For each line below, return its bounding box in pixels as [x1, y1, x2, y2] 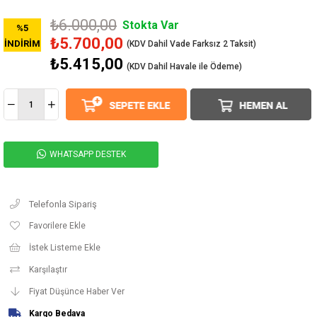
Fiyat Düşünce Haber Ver [29, 286, 125, 296]
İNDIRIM [4, 38, 40, 49]
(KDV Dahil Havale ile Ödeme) [127, 61, 242, 71]
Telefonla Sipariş [29, 198, 97, 209]
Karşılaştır [29, 264, 67, 275]
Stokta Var [122, 18, 179, 32]
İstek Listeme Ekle [29, 242, 100, 253]
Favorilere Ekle [29, 220, 86, 231]
